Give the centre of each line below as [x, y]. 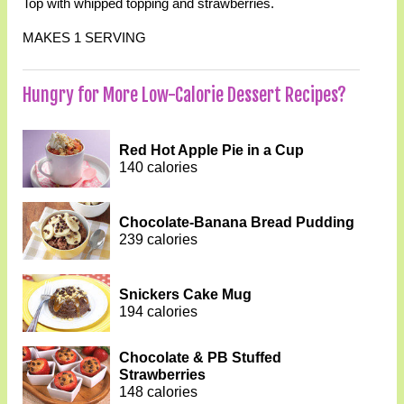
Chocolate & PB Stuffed [200, 358]
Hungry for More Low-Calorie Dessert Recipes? [184, 96]
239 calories [158, 240]
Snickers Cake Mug [185, 295]
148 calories [158, 392]
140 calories [158, 168]
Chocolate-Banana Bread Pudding [236, 223]
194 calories [158, 312]
